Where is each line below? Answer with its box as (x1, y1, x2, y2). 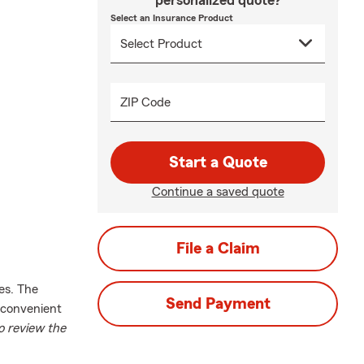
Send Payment (165, 296, 271, 312)
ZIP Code (120, 96, 171, 109)
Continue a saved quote (151, 185, 284, 198)
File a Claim (175, 240, 260, 257)
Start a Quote (168, 154, 267, 171)
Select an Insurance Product (110, 13, 233, 23)
